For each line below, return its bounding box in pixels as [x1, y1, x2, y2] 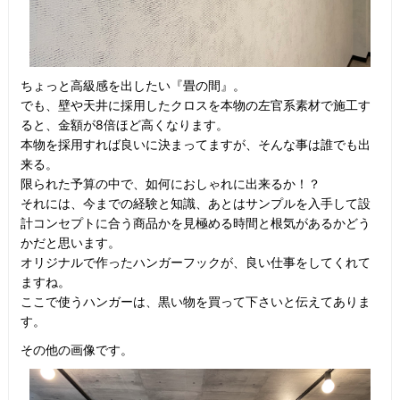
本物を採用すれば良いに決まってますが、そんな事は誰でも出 [20, 137, 371, 153]
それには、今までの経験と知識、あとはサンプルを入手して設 [20, 196, 371, 212]
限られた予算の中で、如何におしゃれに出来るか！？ [20, 176, 321, 192]
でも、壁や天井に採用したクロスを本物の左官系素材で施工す [20, 97, 371, 113]
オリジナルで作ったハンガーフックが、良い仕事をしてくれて [20, 254, 371, 271]
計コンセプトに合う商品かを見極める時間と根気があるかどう [20, 215, 371, 231]
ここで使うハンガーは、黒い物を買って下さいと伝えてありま [20, 294, 371, 310]
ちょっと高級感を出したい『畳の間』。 [20, 78, 246, 94]
